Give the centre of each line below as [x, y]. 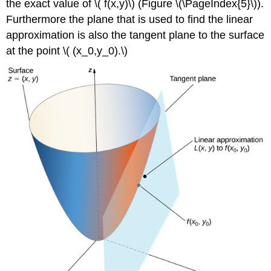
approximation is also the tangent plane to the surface [135, 35]
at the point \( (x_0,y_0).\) [67, 51]
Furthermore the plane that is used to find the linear [130, 20]
